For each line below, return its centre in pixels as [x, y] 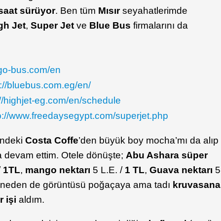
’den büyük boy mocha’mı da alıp [149, 141]
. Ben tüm [77, 11]
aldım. [31, 200]
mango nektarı [59, 170]
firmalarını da [160, 26]
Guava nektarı [181, 170]
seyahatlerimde [154, 11]
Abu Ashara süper [167, 155]
